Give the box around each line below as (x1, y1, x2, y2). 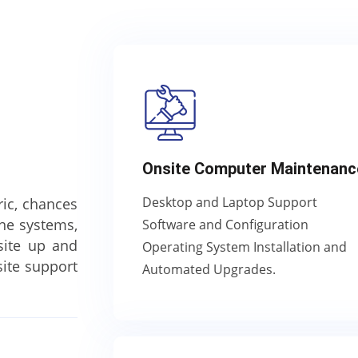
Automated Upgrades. (142, 261, 276, 278)
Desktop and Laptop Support (142, 193, 317, 211)
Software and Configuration (142, 216, 308, 233)
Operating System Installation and (142, 238, 347, 256)
